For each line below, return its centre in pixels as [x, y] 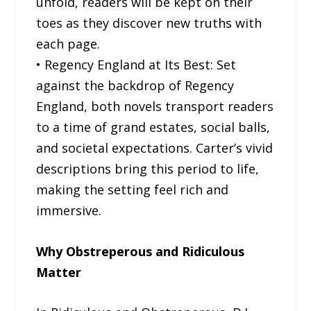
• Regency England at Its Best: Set [136, 64]
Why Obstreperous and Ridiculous [141, 251]
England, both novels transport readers [155, 106]
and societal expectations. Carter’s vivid [155, 148]
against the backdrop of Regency [135, 85]
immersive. [69, 210]
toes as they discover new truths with [149, 23]
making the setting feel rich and [133, 189]
